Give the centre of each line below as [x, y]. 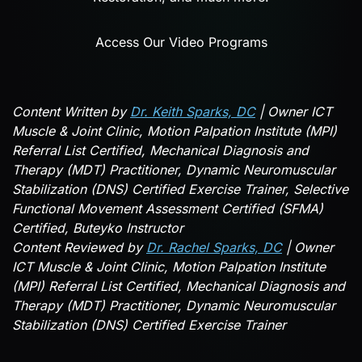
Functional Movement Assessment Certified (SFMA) [168, 209]
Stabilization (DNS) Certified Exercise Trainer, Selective [180, 189]
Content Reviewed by [79, 248]
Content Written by [71, 112]
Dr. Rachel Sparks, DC [214, 248]
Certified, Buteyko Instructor [98, 228]
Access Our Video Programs [181, 42]
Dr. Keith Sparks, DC [193, 112]
